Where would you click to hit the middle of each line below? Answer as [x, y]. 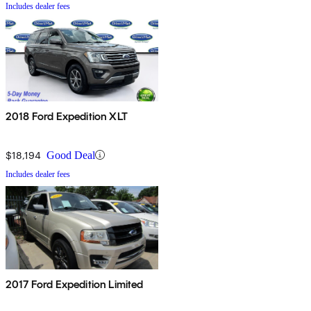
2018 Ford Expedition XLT [67, 116]
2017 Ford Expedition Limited [75, 284]
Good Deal [71, 155]
